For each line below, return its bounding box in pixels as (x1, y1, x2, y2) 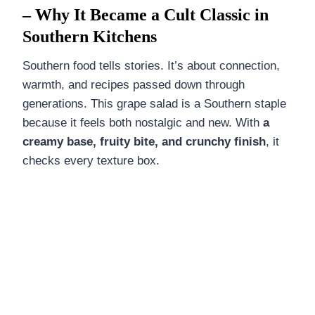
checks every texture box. (22, 153, 160, 167)
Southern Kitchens (22, 27, 157, 46)
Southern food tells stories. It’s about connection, (22, 58, 280, 72)
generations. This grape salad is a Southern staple (22, 96, 286, 110)
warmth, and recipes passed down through (22, 77, 245, 91)
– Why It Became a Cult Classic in (22, 5, 269, 24)
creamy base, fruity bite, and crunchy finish (22, 134, 266, 148)
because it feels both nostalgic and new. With (22, 115, 263, 129)
